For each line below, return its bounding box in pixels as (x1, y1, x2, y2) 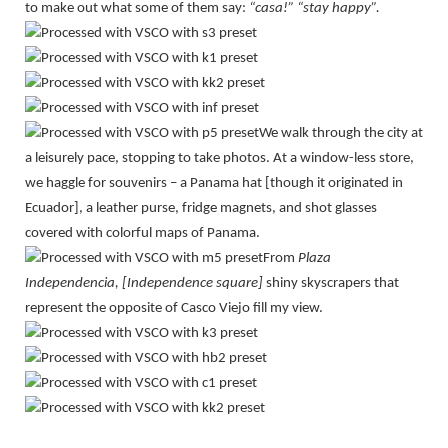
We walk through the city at (259, 126, 423, 142)
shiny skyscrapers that (266, 276, 399, 292)
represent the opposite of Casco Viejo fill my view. (25, 301, 323, 317)
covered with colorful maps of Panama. (25, 226, 260, 242)
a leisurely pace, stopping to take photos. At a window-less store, (25, 151, 414, 167)
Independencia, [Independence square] (25, 276, 266, 292)
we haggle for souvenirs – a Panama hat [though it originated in (25, 176, 403, 192)
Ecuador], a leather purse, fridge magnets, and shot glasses (25, 201, 377, 217)
